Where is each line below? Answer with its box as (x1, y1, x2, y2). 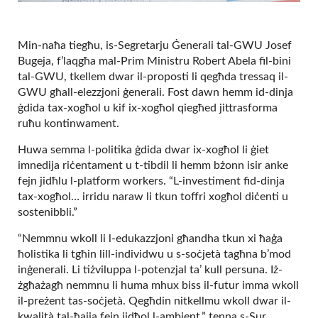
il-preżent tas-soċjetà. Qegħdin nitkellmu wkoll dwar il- (18, 295, 291, 307)
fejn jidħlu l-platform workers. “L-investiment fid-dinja (18, 175, 285, 187)
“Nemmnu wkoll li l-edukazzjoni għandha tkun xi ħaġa (18, 232, 283, 244)
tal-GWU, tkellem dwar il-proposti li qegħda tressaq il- (18, 70, 288, 82)
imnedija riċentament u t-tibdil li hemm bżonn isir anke (18, 159, 288, 171)
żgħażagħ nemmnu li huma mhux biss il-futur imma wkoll (18, 279, 299, 291)
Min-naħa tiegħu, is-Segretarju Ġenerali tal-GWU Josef (18, 39, 292, 51)
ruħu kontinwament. (18, 117, 122, 129)
